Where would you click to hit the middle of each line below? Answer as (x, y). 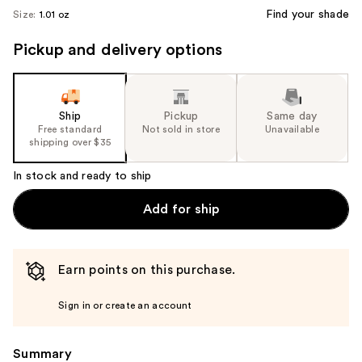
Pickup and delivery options (118, 50)
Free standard (70, 129)
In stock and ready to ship (82, 176)
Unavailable (292, 129)
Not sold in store (181, 129)
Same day (292, 116)
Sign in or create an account (125, 305)
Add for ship (181, 209)
